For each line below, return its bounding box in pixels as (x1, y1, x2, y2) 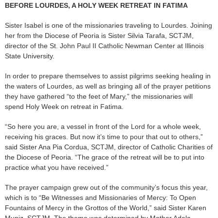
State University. (5, 52, 54, 60)
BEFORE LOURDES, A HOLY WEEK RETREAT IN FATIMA (5, 1, 188, 10)
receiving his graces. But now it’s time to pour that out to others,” (5, 133, 203, 141)
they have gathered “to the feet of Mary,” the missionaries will (5, 92, 193, 101)
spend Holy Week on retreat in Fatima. (5, 103, 124, 111)
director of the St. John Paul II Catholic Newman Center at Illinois (5, 42, 204, 50)
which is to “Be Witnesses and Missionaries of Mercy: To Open (5, 194, 196, 202)
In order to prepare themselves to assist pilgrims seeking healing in (5, 72, 211, 80)
